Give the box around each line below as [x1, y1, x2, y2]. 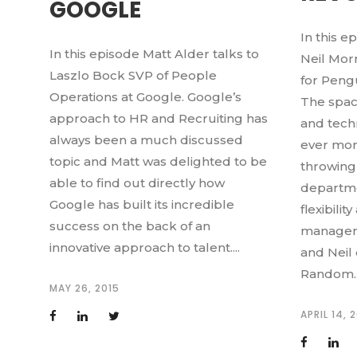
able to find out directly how [49, 175, 225, 190]
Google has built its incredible [49, 196, 234, 212]
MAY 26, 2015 [49, 280, 120, 295]
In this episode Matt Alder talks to [49, 45, 259, 61]
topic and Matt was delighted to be [49, 153, 267, 169]
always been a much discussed [49, 131, 243, 147]
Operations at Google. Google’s [49, 88, 241, 104]
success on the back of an [49, 218, 210, 233]
